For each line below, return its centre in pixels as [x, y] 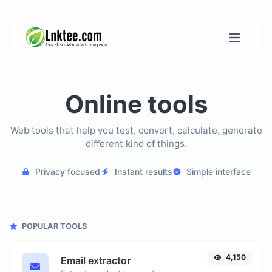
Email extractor [96, 260]
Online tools [136, 104]
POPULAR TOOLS [53, 226]
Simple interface [218, 172]
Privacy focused [68, 172]
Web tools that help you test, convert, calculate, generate [136, 130]
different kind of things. [136, 144]
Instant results [143, 172]
